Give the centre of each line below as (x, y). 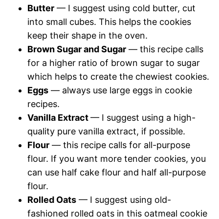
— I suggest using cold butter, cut (125, 8)
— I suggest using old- (124, 199)
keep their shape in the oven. (88, 35)
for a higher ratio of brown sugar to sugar (114, 63)
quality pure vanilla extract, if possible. (106, 131)
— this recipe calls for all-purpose (120, 145)
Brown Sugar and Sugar (77, 49)
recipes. (44, 104)
